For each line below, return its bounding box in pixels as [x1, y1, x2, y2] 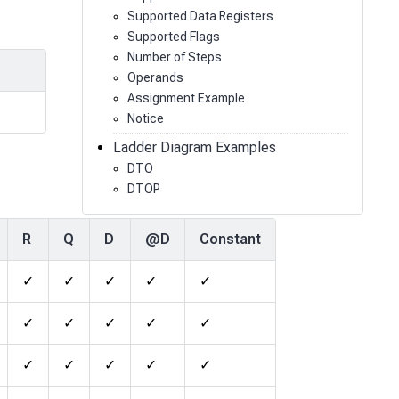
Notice [126, 110, 164, 126]
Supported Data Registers [126, 8, 273, 23]
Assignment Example [126, 90, 245, 105]
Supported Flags [126, 28, 220, 44]
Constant [199, 231, 261, 248]
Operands [126, 69, 183, 85]
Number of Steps [126, 49, 222, 64]
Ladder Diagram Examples [112, 138, 276, 156]
